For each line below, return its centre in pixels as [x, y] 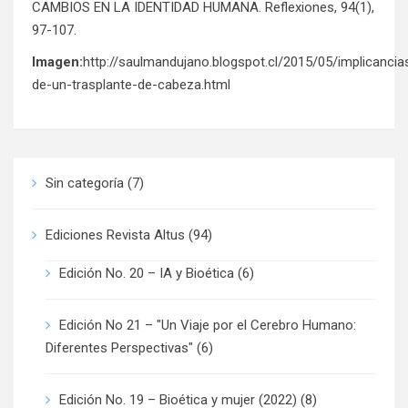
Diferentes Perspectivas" [119, 348]
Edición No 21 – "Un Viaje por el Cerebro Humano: [208, 326]
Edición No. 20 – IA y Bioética [147, 274]
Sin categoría [85, 184]
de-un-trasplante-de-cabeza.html [131, 85]
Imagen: [57, 62]
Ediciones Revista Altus [115, 235]
